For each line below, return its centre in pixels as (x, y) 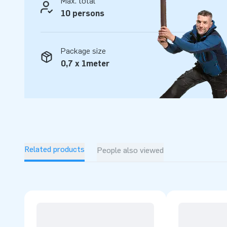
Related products (54, 149)
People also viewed (130, 150)
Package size (83, 51)
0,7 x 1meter (85, 64)
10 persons (83, 13)
